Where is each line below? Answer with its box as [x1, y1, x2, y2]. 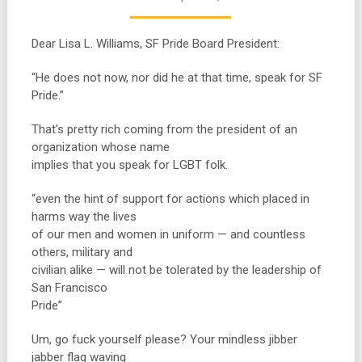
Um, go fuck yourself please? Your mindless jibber [31, 332, 297, 347]
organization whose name [31, 140, 170, 154]
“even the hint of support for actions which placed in [31, 192, 309, 206]
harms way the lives [31, 209, 137, 224]
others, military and [31, 245, 133, 259]
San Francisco [31, 280, 107, 295]
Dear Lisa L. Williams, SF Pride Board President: [31, 36, 280, 51]
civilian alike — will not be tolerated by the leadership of [31, 263, 322, 277]
